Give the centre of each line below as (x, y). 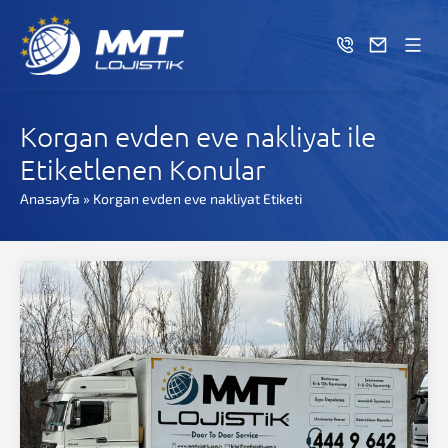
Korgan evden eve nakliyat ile (198, 136)
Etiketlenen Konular (142, 169)
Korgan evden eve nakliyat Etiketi (197, 198)
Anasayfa (50, 198)
